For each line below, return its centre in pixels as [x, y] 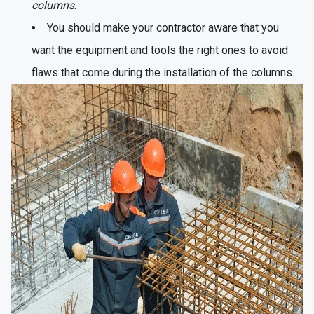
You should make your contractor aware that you [163, 27]
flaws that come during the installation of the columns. [163, 72]
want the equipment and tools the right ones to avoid [160, 50]
